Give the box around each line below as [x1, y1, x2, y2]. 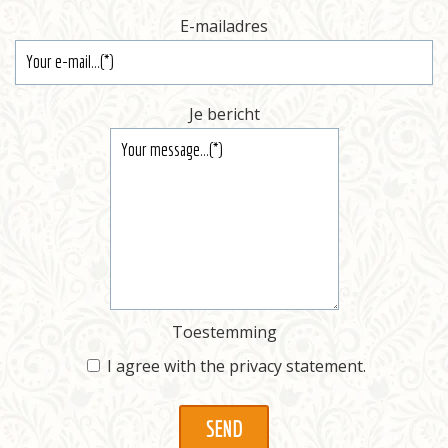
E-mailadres [180, 15, 268, 38]
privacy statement [228, 354, 363, 377]
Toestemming [171, 321, 277, 344]
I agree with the [106, 354, 229, 377]
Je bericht [188, 103, 260, 126]
